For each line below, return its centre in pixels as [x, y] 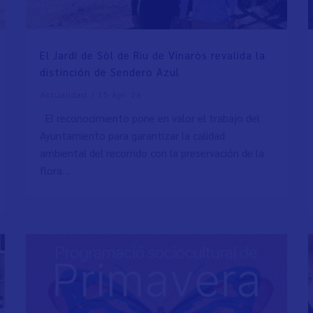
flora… [55, 170]
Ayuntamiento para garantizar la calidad [133, 136]
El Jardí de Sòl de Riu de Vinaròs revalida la [153, 55]
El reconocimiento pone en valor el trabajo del [150, 118]
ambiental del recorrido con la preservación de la [152, 153]
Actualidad [64, 95]
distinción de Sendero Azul [110, 72]
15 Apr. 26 [123, 95]
